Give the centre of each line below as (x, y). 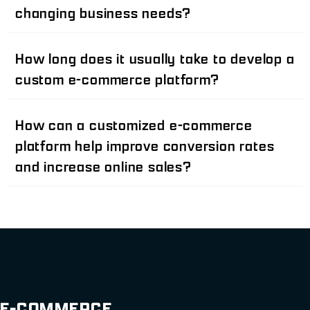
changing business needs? (103, 12)
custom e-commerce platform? (117, 79)
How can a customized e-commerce (134, 125)
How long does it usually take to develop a (155, 58)
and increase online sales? (103, 166)
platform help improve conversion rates (145, 145)
